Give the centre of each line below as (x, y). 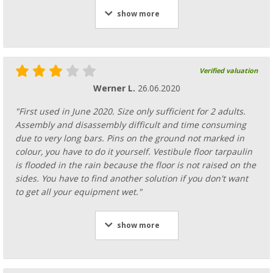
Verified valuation (229, 71)
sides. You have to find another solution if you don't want (132, 178)
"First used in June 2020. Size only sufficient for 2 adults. (130, 111)
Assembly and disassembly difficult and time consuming (131, 125)
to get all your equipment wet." (79, 192)
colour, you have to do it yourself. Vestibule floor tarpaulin (134, 151)
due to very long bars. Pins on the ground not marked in (130, 138)
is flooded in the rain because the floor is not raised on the (136, 165)
